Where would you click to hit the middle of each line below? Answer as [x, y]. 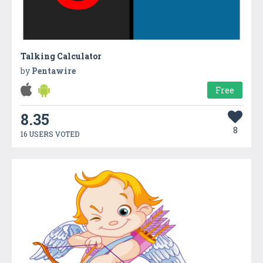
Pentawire [54, 70]
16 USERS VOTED [50, 134]
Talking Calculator [61, 56]
